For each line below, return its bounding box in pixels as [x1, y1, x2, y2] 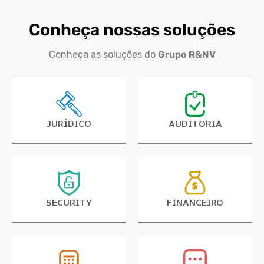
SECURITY [46, 199, 92, 208]
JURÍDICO [47, 120, 91, 129]
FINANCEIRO [167, 199, 223, 208]
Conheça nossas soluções [29, 20, 235, 40]
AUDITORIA [168, 120, 222, 129]
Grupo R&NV [157, 49, 216, 61]
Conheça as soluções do [48, 49, 158, 61]
